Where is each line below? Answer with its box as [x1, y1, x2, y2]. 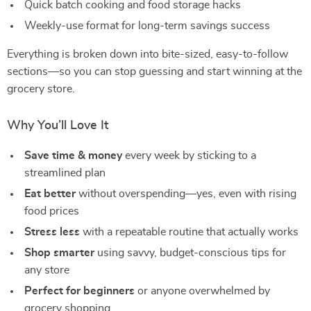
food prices [24, 205, 79, 217]
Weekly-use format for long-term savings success [24, 20, 270, 31]
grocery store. [7, 83, 75, 94]
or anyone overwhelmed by [135, 285, 270, 296]
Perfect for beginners [24, 285, 135, 296]
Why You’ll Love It [7, 119, 108, 132]
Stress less [24, 226, 80, 237]
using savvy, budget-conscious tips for [94, 247, 286, 258]
